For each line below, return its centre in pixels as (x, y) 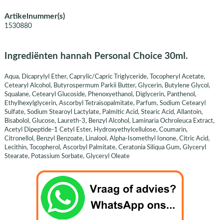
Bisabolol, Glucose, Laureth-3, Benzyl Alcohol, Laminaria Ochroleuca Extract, (109, 121)
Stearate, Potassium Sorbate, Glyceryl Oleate (67, 156)
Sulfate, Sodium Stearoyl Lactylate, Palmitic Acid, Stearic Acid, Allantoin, (103, 112)
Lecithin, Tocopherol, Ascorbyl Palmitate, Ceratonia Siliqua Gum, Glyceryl (105, 147)
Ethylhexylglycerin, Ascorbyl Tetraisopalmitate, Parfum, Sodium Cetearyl (105, 103)
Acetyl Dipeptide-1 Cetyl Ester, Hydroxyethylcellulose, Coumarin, (96, 129)
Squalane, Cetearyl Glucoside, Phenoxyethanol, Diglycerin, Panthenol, (100, 94)
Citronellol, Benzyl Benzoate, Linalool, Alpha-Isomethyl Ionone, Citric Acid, (107, 138)
